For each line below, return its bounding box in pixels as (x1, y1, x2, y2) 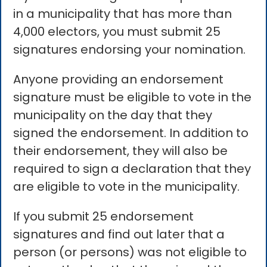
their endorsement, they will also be (13, 142, 228, 160)
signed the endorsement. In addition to (13, 125, 249, 142)
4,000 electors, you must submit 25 (13, 23, 221, 41)
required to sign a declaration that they (13, 160, 252, 178)
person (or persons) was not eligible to (13, 244, 247, 261)
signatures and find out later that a (13, 226, 225, 243)
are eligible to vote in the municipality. (13, 178, 240, 195)
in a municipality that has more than (13, 5, 232, 23)
